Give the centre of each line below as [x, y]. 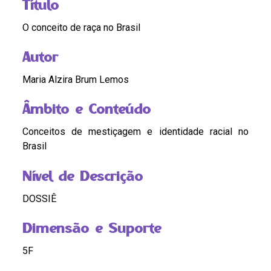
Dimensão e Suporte [92, 228]
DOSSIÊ [40, 198]
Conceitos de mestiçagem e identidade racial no [135, 132]
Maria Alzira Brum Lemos [76, 79]
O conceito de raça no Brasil [82, 27]
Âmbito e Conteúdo [87, 109]
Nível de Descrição [83, 175]
